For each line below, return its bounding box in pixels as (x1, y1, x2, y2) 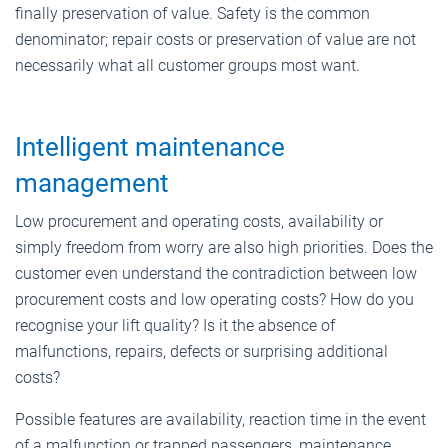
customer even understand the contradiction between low (15, 263, 417, 283)
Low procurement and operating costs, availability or (15, 211, 383, 231)
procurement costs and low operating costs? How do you (15, 289, 414, 309)
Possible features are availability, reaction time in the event (15, 409, 426, 429)
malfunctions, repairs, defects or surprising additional (15, 341, 388, 361)
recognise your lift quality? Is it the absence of (15, 315, 335, 335)
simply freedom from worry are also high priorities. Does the (15, 237, 433, 257)
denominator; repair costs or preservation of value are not (15, 29, 416, 49)
